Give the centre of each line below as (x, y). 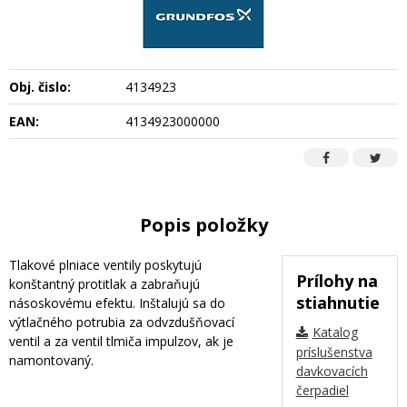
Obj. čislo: (40, 86)
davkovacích (332, 371)
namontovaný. (51, 360)
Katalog (335, 332)
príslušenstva (334, 352)
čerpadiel (322, 390)
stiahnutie (338, 302)
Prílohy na (337, 280)
